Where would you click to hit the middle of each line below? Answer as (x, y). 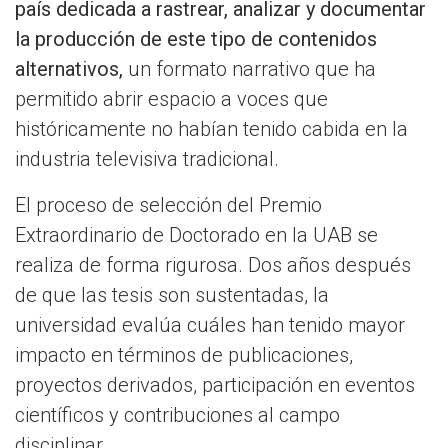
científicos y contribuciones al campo (177, 415)
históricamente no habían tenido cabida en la (211, 129)
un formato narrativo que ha (252, 69)
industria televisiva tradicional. (147, 159)
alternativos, (71, 69)
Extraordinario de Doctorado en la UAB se (196, 235)
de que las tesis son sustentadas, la (172, 295)
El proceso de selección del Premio (168, 205)
